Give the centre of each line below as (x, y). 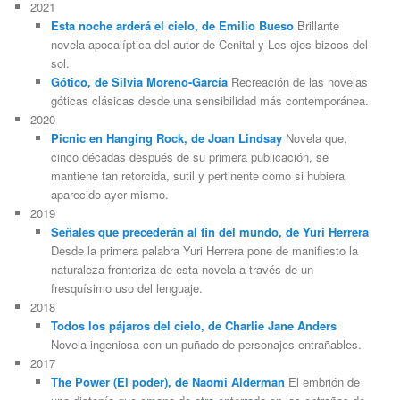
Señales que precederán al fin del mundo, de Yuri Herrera (209, 232)
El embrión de (322, 382)
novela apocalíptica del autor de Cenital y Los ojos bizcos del (209, 44)
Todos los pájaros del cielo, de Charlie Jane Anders (193, 325)
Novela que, (314, 138)
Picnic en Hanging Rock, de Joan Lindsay (166, 138)
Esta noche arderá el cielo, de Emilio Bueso (172, 25)
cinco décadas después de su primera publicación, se (189, 157)
